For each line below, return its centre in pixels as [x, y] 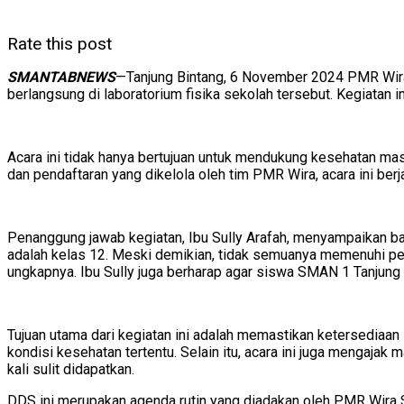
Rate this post [60, 43]
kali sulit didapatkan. [71, 369]
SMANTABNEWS [61, 77]
